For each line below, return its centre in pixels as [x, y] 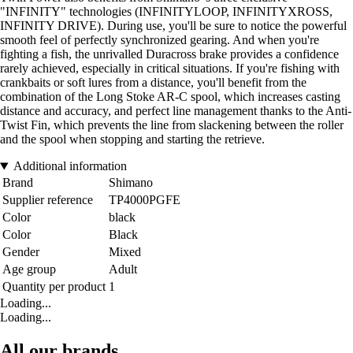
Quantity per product [54, 287]
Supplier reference [48, 200]
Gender [21, 252]
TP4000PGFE [145, 200]
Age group [29, 269]
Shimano [131, 183]
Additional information [70, 166]
